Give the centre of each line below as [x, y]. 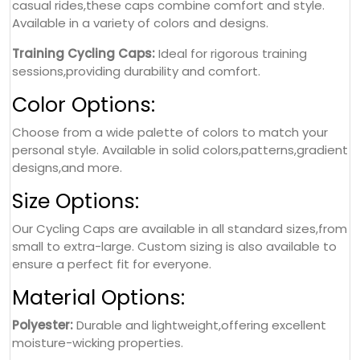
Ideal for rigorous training [231, 53]
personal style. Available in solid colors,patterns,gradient [180, 149]
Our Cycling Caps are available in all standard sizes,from [180, 228]
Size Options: [76, 201]
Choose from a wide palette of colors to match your [170, 132]
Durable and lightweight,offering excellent [200, 325]
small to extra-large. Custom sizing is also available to [174, 246]
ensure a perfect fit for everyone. [112, 264]
